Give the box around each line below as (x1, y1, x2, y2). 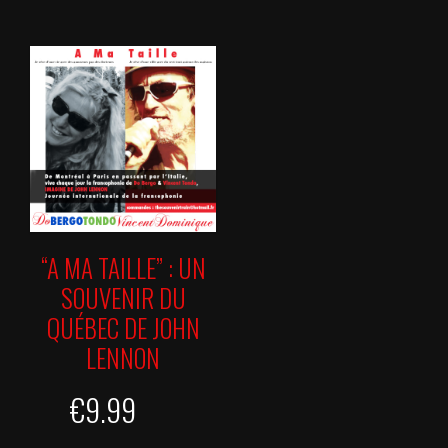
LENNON (86, 338, 161, 376)
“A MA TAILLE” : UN (40, 248, 206, 286)
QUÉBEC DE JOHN (46, 308, 200, 346)
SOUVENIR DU (60, 278, 186, 316)
